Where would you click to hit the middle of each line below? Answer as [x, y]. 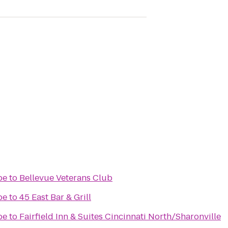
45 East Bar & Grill [55, 197]
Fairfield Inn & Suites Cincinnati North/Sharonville [120, 217]
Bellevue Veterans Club [66, 178]
